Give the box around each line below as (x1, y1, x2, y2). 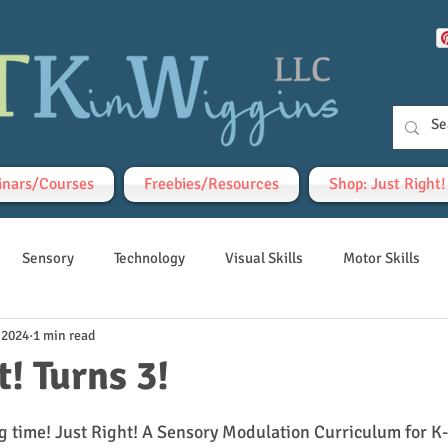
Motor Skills (343, 248, 420, 267)
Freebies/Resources (144, 174, 279, 194)
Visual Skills (225, 248, 303, 267)
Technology (114, 248, 185, 267)
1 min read (33, 326, 95, 344)
